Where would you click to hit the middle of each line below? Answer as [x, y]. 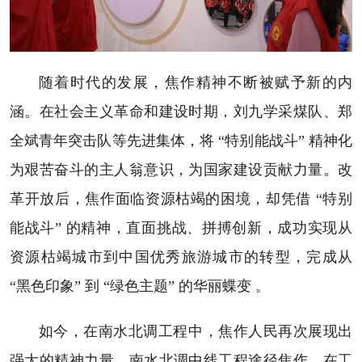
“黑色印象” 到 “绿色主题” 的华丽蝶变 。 [139, 286]
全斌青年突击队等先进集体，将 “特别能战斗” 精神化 [181, 141]
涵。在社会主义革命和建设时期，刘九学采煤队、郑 [181, 112]
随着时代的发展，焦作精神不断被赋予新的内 [196, 83]
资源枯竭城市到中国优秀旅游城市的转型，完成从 [181, 257]
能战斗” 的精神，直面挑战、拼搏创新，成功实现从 [181, 228]
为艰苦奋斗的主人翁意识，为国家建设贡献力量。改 [181, 170]
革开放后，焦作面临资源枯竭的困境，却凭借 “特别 [181, 199]
